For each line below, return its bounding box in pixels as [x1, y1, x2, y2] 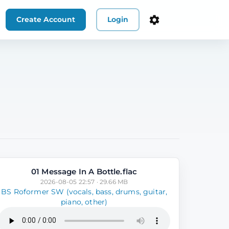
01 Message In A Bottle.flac [31, 166, 138, 176]
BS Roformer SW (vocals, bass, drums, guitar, [1, 187, 168, 196]
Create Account [16, 15, 75, 25]
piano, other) [61, 197, 108, 206]
